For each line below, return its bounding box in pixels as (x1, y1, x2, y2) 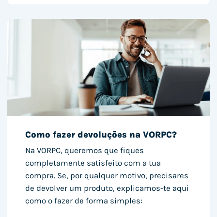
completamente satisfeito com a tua (25, 158, 161, 168)
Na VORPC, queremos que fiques (25, 146, 144, 155)
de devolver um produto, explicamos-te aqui (25, 184, 189, 193)
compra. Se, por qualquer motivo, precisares (25, 171, 189, 181)
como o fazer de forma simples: (25, 196, 143, 206)
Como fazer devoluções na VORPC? (25, 129, 177, 140)
